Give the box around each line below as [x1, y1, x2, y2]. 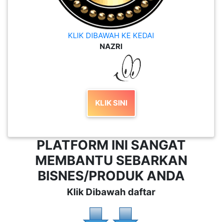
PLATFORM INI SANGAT [36, 137, 186, 153]
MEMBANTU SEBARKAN [35, 152, 187, 168]
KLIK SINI [95, 98, 127, 108]
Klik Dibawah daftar [66, 186, 156, 198]
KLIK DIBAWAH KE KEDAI [68, 30, 154, 40]
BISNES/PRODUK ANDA [37, 167, 185, 183]
